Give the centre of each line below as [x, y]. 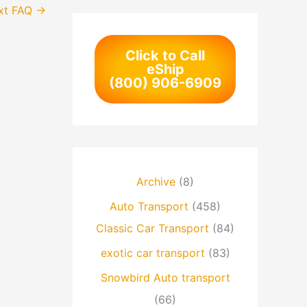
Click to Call [165, 56]
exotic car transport [152, 253]
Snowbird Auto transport [165, 278]
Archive [156, 182]
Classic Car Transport [152, 229]
